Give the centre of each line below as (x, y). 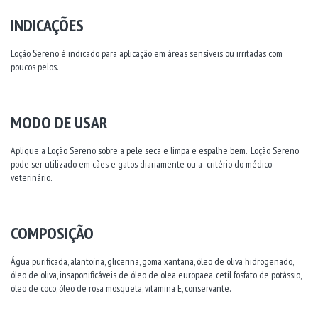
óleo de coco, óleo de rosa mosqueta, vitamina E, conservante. (121, 288)
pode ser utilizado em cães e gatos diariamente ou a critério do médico (141, 164)
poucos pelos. (34, 66)
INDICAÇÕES (47, 25)
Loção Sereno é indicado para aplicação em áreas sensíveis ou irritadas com (147, 53)
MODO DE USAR (59, 122)
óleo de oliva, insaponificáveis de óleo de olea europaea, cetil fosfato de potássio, (156, 274)
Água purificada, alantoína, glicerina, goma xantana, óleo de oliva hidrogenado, (152, 261)
